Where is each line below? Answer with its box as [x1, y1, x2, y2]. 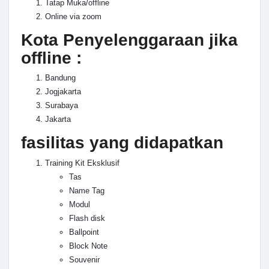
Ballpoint [69, 227, 99, 237]
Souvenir [69, 255, 100, 264]
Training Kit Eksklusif [45, 158, 119, 168]
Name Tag [69, 186, 104, 195]
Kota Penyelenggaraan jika [21, 30, 238, 49]
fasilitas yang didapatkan [21, 133, 223, 153]
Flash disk [69, 213, 105, 223]
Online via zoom [45, 11, 101, 21]
